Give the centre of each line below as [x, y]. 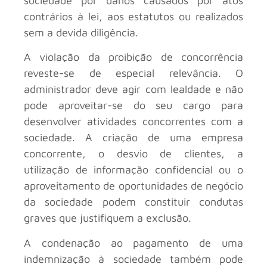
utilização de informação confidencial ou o [133, 170]
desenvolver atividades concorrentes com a [133, 122]
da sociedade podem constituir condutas [133, 202]
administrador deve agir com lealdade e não [133, 89]
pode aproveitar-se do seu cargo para [133, 105]
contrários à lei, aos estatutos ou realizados [133, 16]
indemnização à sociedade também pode [133, 259]
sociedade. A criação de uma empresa [133, 138]
